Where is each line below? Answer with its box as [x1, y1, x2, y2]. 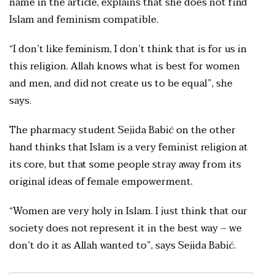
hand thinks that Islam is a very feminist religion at [9, 139, 249, 157]
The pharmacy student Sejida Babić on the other [9, 122, 236, 139]
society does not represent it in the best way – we [9, 220, 242, 238]
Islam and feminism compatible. [9, 11, 161, 29]
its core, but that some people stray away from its [9, 156, 241, 174]
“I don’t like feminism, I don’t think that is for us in [9, 41, 247, 58]
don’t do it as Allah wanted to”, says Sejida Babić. [9, 237, 238, 255]
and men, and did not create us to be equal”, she [9, 75, 233, 93]
